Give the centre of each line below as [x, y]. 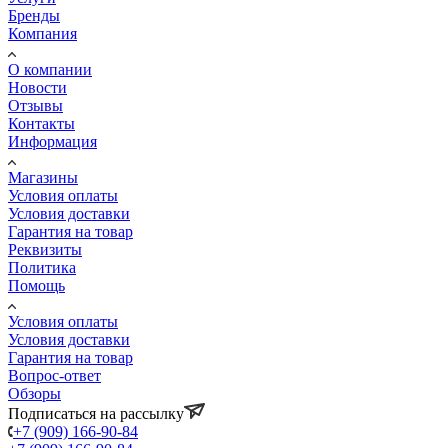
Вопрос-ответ [54, 375]
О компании [50, 69]
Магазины [43, 177]
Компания [42, 33]
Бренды [34, 15]
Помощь [36, 285]
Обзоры [34, 393]
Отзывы [35, 105]
